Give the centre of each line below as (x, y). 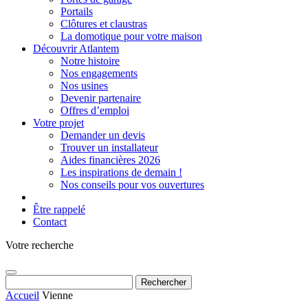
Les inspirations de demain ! (121, 172)
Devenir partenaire (101, 98)
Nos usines (84, 86)
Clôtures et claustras (104, 24)
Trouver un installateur (109, 147)
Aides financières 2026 (110, 160)
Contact (50, 222)
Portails (77, 11)
